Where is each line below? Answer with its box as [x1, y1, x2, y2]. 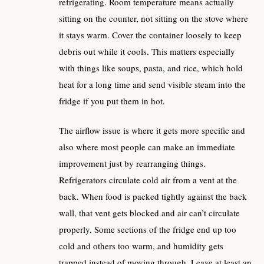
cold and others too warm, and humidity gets [59, 240, 223, 252]
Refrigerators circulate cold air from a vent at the [59, 174, 237, 186]
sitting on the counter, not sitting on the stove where [59, 12, 248, 24]
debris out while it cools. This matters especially [59, 45, 235, 57]
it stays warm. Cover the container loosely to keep [59, 28, 242, 41]
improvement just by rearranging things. [59, 157, 206, 169]
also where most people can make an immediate [59, 141, 235, 153]
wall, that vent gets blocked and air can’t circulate [59, 207, 240, 219]
